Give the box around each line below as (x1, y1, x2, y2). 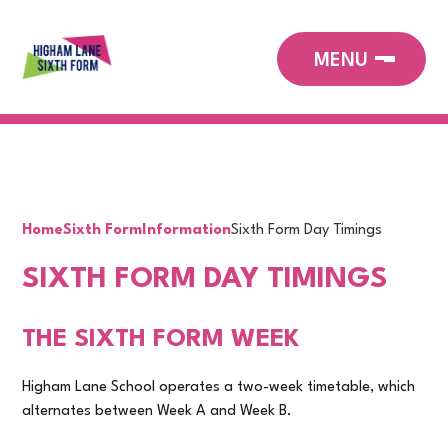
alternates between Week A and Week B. (22, 404, 293, 420)
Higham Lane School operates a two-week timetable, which (22, 380, 416, 396)
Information (142, 222, 232, 238)
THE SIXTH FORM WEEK (22, 327, 301, 353)
